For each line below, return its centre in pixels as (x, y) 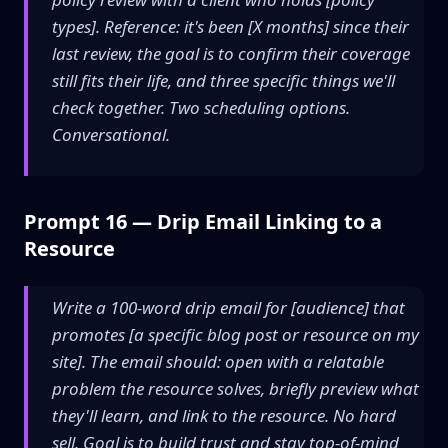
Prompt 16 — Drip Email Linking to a (203, 221)
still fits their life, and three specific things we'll (223, 80)
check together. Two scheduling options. (201, 107)
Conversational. (111, 134)
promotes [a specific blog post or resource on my (235, 334)
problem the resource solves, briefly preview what (235, 388)
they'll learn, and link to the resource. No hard (224, 415)
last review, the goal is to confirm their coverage (231, 53)
